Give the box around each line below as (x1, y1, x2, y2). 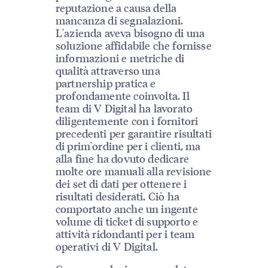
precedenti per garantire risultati (55, 126, 212, 140)
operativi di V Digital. (55, 239, 158, 253)
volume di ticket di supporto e (55, 214, 199, 228)
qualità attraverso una (55, 63, 160, 77)
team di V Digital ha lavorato (55, 100, 193, 115)
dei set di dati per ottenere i (55, 176, 187, 190)
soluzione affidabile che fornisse (55, 38, 212, 52)
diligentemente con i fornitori (55, 113, 199, 127)
